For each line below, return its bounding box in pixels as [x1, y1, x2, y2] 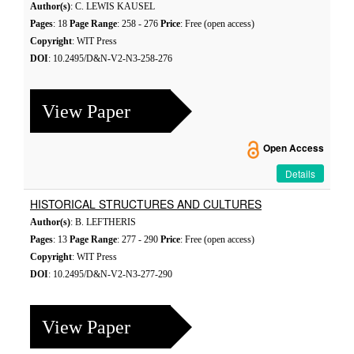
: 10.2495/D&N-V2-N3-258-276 [48, 53, 172, 64]
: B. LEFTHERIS [70, 217, 136, 228]
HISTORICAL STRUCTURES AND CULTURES [30, 196, 262, 212]
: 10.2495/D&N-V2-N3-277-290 [48, 269, 172, 280]
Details [285, 167, 315, 180]
